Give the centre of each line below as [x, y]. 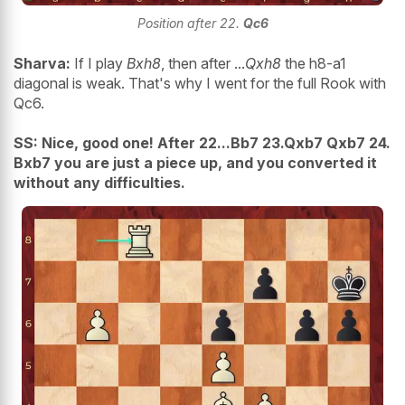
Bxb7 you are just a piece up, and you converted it [195, 162]
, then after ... [203, 63]
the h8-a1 [314, 63]
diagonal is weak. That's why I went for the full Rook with [200, 83]
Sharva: [42, 63]
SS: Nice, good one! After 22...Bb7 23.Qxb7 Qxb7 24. [202, 142]
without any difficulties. [99, 182]
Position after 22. [190, 23]
